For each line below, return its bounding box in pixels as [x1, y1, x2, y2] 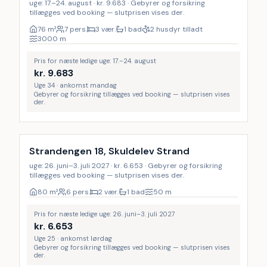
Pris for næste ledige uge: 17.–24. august [34, 57, 156, 65]
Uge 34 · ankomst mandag [34, 81, 117, 89]
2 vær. [98, 187, 119, 197]
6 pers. [66, 187, 90, 197]
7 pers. [64, 24, 87, 34]
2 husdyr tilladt [150, 24, 203, 34]
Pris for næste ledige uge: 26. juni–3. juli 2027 [34, 210, 175, 218]
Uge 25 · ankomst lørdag [34, 234, 112, 243]
